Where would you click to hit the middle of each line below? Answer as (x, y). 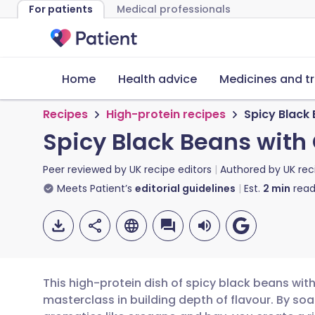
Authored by (252, 169)
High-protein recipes (166, 114)
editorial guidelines (185, 188)
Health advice (157, 79)
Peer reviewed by (86, 169)
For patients (61, 9)
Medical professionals (174, 9)
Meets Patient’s (95, 188)
